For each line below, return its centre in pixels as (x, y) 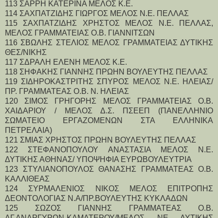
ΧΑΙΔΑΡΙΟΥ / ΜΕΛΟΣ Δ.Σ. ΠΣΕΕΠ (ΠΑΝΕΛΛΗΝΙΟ (109, 110)
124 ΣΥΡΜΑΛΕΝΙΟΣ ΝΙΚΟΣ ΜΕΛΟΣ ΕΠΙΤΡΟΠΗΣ (109, 188)
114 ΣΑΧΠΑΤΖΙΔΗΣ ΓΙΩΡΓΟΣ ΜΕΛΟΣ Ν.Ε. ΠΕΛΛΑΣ (97, 13)
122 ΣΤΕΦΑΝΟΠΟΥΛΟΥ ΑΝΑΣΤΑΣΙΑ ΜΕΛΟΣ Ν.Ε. (109, 149)
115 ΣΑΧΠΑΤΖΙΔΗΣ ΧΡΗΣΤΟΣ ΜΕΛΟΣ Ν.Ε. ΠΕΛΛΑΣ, (109, 23)
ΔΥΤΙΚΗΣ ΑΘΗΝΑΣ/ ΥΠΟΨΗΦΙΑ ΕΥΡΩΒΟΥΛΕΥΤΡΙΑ (98, 159)
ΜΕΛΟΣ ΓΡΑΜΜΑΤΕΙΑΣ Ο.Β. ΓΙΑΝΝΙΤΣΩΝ (80, 33)
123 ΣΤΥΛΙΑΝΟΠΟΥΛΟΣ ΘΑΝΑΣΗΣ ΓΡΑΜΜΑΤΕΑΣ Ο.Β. (109, 169)
